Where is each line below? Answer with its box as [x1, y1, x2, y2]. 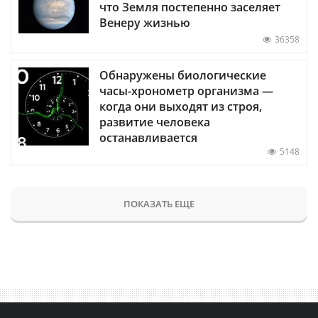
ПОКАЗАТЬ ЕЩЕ [124, 197, 194, 211]
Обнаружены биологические [99, 67, 266, 84]
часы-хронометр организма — [99, 83, 273, 99]
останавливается [99, 130, 197, 146]
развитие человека [99, 114, 210, 131]
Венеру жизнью [99, 15, 190, 31]
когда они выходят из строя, [99, 99, 262, 115]
